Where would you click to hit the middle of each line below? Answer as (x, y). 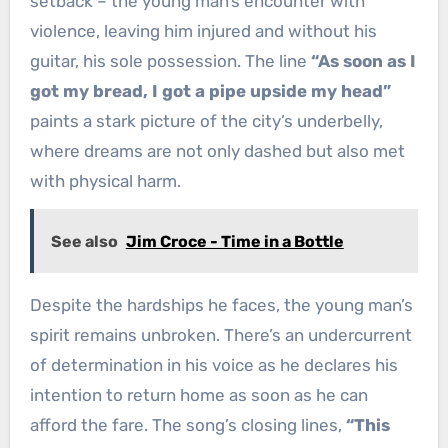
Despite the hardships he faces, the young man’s (221, 305)
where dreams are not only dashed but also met (217, 151)
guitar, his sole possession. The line (170, 61)
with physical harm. (105, 181)
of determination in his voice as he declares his (213, 365)
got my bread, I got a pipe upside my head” (210, 91)
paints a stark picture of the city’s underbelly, (206, 121)
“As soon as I (363, 61)
